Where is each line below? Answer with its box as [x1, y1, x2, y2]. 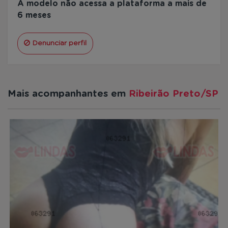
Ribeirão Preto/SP [129, 89, 218, 99]
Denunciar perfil [32, 40, 87, 47]
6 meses [17, 11, 51, 19]
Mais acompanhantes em [8, 89, 129, 99]
